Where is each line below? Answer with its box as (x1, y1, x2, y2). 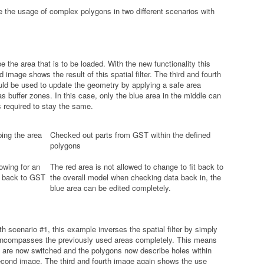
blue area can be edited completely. (49, 181, 171, 193)
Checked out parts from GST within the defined (49, 128, 210, 140)
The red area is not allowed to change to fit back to (49, 160, 223, 172)
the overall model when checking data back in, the (49, 171, 221, 183)
